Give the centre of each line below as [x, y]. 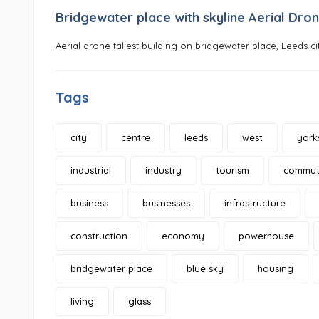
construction [99, 236]
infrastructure [255, 203]
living [82, 302]
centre [136, 138]
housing [276, 269]
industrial [91, 171]
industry [163, 171]
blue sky [205, 269]
